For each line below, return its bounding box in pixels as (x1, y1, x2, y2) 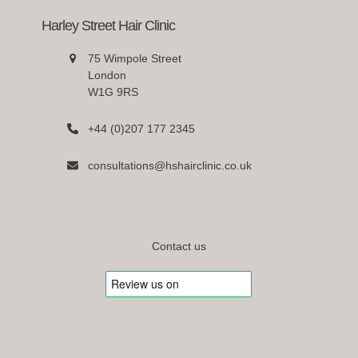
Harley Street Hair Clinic (42, 17, 176, 34)
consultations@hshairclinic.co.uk (87, 158, 252, 172)
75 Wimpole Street (87, 51, 181, 65)
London (87, 68, 126, 82)
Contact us (152, 239, 206, 253)
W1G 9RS (87, 85, 138, 98)
